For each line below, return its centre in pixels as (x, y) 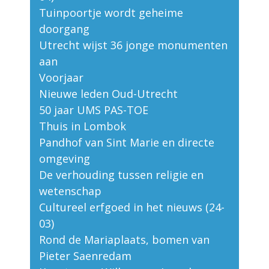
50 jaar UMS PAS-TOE (94, 110)
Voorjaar (61, 78)
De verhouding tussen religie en (121, 175)
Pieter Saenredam (85, 256)
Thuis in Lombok (83, 126)
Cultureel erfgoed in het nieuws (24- (132, 207)
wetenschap (70, 191)
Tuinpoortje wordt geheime (111, 13)
